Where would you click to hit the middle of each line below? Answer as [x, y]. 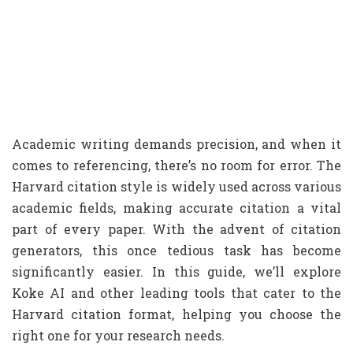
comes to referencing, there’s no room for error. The [176, 165]
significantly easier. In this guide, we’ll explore [176, 271]
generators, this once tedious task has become [176, 250]
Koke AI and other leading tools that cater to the [176, 293]
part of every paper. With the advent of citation [176, 229]
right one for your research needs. [118, 335]
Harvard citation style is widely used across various [176, 186]
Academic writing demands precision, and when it [176, 144]
